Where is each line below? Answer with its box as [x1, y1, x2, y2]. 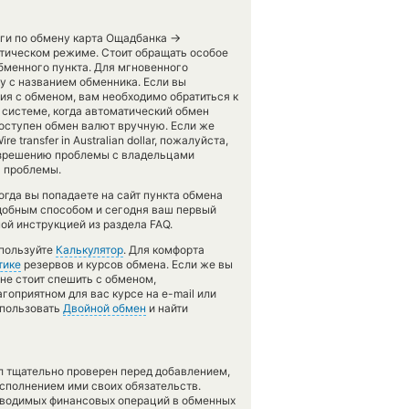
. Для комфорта [123, 243, 204, 257]
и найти [146, 301, 188, 315]
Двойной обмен [63, 301, 146, 315]
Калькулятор [56, 243, 123, 257]
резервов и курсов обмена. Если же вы [21, 257, 233, 271]
